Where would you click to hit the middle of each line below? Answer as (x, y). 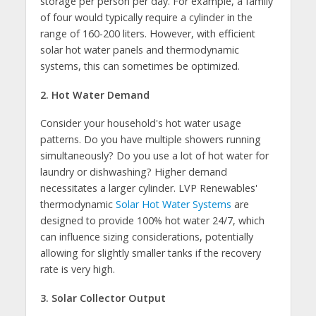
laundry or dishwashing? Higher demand (133, 172)
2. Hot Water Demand (95, 95)
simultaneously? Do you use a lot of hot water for (154, 156)
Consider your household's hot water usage (140, 123)
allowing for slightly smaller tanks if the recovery (150, 253)
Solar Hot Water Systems (173, 205)
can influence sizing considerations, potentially (146, 237)
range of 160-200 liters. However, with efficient (147, 33)
